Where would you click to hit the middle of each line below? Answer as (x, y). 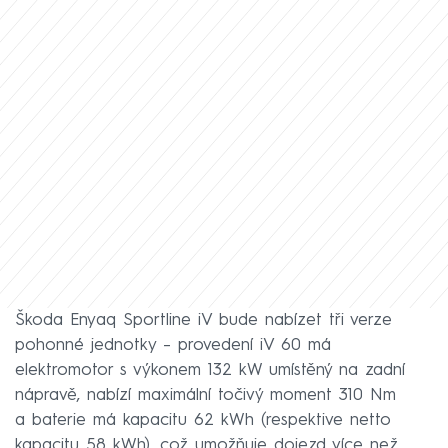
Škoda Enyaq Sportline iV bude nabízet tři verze (203, 321)
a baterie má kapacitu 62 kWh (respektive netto (203, 421)
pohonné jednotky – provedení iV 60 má (173, 346)
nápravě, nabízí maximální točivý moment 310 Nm (205, 396)
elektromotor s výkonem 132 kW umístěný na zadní (210, 371)
